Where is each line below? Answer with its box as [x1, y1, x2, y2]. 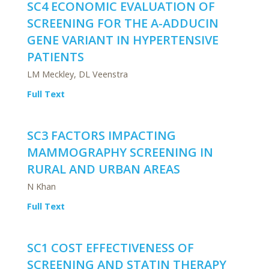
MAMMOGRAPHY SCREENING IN [27, 144, 213, 160]
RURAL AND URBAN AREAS [27, 161, 180, 177]
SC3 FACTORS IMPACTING [27, 127, 176, 144]
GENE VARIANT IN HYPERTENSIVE [27, 32, 219, 48]
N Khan [27, 181, 56, 192]
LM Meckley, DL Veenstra [27, 68, 128, 80]
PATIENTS [27, 49, 84, 65]
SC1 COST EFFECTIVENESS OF [27, 240, 194, 256]
